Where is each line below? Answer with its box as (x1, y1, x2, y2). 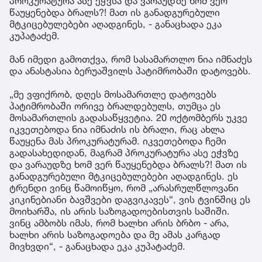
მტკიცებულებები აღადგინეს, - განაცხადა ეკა (9, 18, 222, 30)
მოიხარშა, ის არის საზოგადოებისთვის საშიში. (9, 205, 230, 217)
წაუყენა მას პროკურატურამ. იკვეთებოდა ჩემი (9, 135, 226, 147)
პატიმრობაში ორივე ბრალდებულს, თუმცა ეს (9, 99, 220, 112)
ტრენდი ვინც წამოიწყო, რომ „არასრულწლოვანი (9, 181, 239, 194)
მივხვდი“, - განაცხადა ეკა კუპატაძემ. (9, 240, 185, 252)
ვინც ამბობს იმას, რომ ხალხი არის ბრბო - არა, (9, 216, 229, 229)
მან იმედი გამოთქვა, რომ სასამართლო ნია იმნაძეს (9, 53, 252, 65)
